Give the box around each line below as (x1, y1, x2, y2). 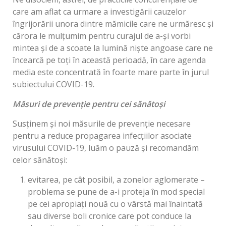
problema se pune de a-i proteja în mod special (28, 186, 205, 198)
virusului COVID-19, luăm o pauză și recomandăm (13, 142, 199, 154)
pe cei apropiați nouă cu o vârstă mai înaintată (28, 198, 203, 210)
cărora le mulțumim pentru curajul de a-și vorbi (13, 30, 191, 42)
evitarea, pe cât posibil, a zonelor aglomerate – (28, 174, 205, 186)
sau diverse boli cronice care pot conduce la (28, 210, 191, 222)
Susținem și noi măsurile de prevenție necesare (13, 118, 191, 130)
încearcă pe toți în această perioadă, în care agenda (13, 54, 206, 66)
